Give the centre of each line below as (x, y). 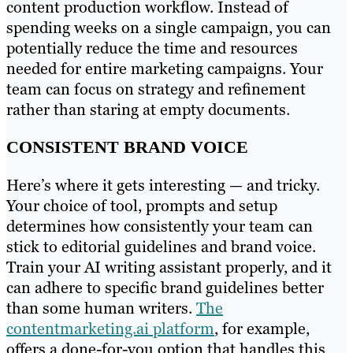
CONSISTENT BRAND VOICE (127, 147)
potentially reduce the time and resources (152, 48)
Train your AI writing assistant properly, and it (169, 267)
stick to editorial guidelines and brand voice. (161, 246)
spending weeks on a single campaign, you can (169, 27)
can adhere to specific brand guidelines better (165, 287)
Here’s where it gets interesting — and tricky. (163, 185)
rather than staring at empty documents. (148, 109)
